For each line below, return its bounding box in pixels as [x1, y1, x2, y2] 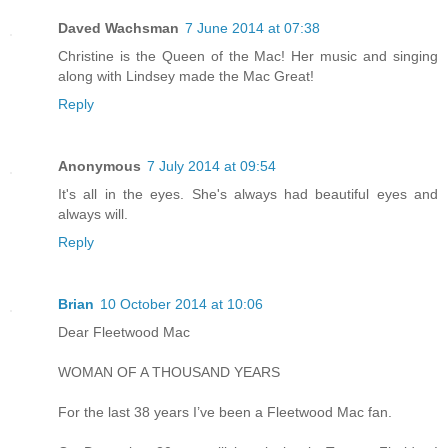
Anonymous [58, 157, 141, 174]
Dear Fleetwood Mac [58, 323, 190, 340]
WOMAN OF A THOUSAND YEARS [58, 363, 280, 380]
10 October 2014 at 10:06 [100, 295, 263, 312]
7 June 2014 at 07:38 [185, 19, 320, 36]
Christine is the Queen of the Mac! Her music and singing [58, 47, 438, 64]
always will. [58, 205, 128, 222]
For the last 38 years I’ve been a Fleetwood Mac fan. [58, 403, 392, 420]
